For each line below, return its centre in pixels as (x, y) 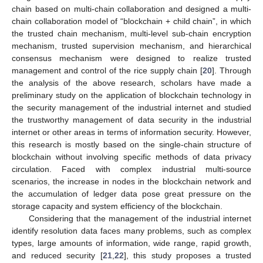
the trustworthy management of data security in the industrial (131, 119)
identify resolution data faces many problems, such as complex (131, 230)
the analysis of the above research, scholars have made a (131, 82)
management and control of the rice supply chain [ (107, 70)
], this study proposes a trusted (187, 255)
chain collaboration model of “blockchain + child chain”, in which (131, 21)
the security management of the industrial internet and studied (131, 107)
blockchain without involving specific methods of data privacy (131, 156)
